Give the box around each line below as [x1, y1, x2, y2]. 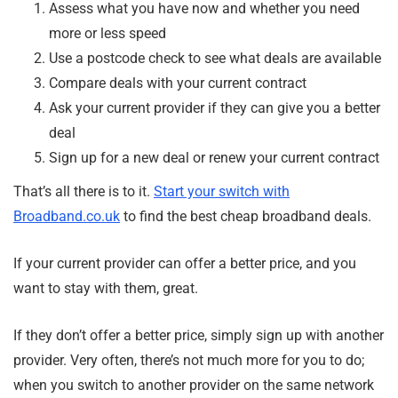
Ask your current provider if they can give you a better [49, 99, 380, 117]
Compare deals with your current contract [49, 75, 306, 92]
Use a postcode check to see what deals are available [49, 50, 381, 68]
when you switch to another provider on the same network [13, 377, 374, 394]
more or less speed [49, 25, 166, 43]
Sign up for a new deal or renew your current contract [49, 149, 379, 167]
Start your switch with [154, 183, 290, 201]
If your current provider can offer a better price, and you [13, 255, 356, 273]
